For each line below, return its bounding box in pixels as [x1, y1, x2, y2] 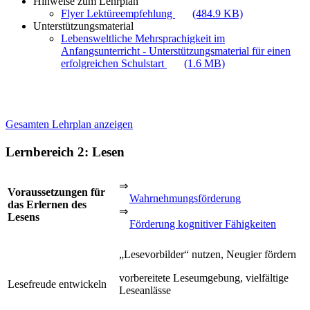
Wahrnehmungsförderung [129, 192, 241, 204]
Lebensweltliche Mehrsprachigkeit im [61, 33, 225, 44]
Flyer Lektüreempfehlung [61, 8, 175, 19]
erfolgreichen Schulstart [61, 57, 167, 69]
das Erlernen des [8, 198, 86, 210]
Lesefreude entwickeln [8, 277, 107, 290]
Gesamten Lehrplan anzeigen [6, 118, 133, 130]
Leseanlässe [119, 284, 171, 296]
